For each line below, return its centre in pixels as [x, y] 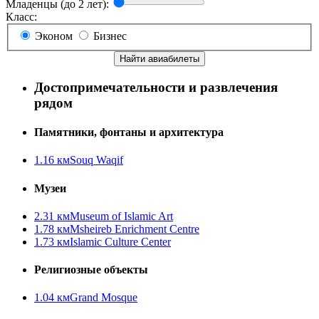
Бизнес [109, 36]
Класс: [21, 16]
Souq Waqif [96, 160]
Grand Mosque [104, 298]
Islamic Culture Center [120, 241]
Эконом [52, 36]
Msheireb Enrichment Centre [135, 229]
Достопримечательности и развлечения [156, 87]
